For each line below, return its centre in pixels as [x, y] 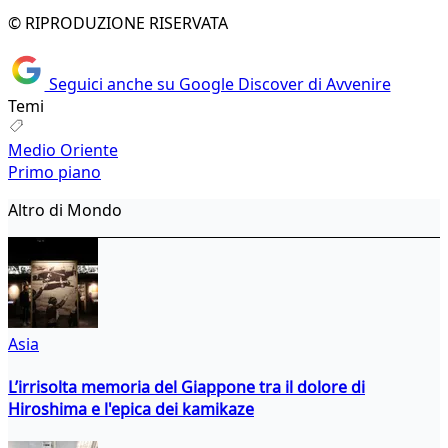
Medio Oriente [63, 149]
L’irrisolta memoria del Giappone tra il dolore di [186, 386]
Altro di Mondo [65, 209]
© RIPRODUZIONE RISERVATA [118, 23]
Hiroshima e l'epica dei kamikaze [131, 408]
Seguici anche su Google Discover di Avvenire [217, 83]
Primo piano [54, 171]
